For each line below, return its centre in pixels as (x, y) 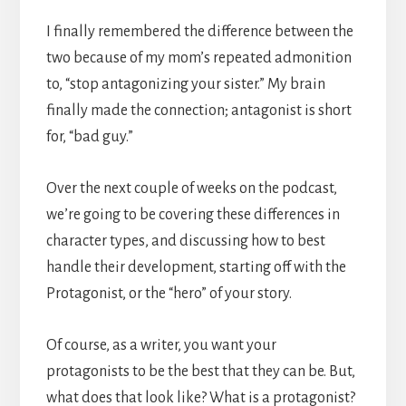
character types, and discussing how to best (185, 242)
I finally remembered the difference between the (199, 32)
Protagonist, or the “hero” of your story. (170, 294)
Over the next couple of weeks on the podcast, (191, 189)
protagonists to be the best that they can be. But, (200, 372)
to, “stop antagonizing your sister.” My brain (185, 85)
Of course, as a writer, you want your (161, 346)
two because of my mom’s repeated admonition (198, 58)
